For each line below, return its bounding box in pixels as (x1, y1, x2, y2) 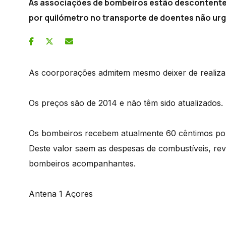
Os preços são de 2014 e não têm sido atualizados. (29, 97, 223, 108)
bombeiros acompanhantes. (29, 158, 136, 168)
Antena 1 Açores (29, 188, 93, 199)
